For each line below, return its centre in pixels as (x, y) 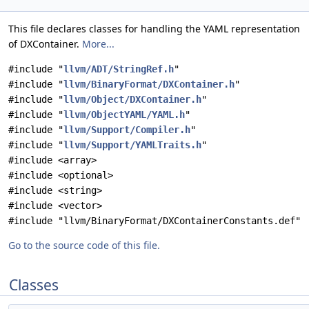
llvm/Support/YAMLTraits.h (132, 145)
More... (98, 44)
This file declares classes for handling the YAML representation (154, 29)
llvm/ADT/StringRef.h (119, 69)
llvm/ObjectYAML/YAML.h (124, 114)
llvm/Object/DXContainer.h (132, 99)
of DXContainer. (45, 44)
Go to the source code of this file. (84, 245)
